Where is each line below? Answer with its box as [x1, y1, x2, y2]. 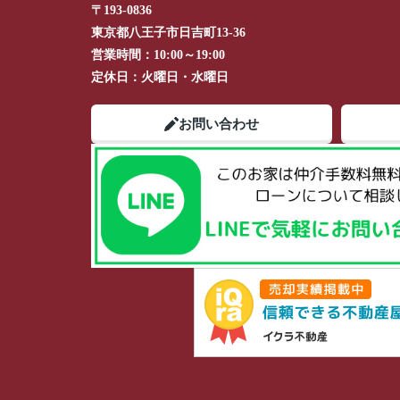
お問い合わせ [179, 117, 259, 131]
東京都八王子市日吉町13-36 [91, 26, 249, 39]
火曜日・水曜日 [141, 71, 229, 84]
